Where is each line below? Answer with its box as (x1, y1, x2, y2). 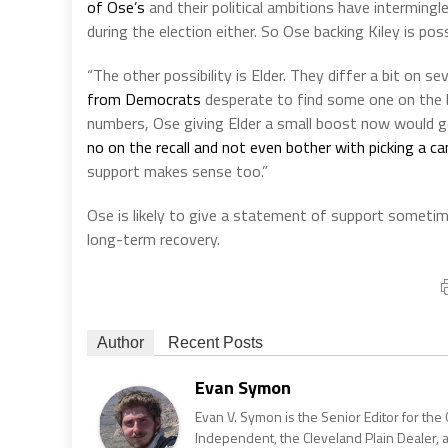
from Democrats (87, 87, 201, 112)
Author (97, 334, 144, 352)
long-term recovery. (87, 227, 220, 252)
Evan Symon (195, 374, 291, 402)
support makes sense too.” (87, 159, 268, 184)
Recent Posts (168, 334, 263, 352)
